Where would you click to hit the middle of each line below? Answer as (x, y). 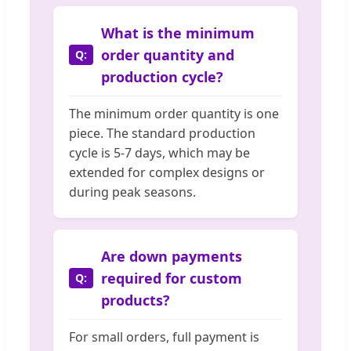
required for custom (172, 279)
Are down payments (172, 257)
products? (136, 300)
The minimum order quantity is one (174, 114)
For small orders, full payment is (164, 337)
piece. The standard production (162, 134)
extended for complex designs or (167, 173)
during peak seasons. (132, 192)
